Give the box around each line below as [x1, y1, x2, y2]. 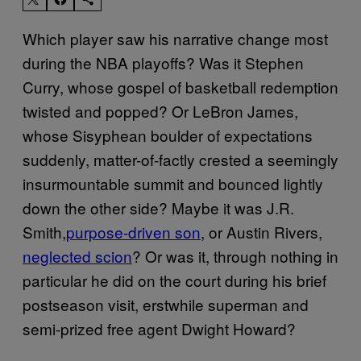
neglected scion [23, 244, 132, 267]
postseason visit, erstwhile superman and [23, 293, 309, 315]
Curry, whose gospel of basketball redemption [23, 75, 338, 98]
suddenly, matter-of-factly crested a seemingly [23, 147, 338, 170]
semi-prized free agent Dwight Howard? [23, 317, 296, 339]
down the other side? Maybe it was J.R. [23, 196, 294, 218]
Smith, [23, 220, 66, 243]
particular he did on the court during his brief [23, 268, 326, 291]
